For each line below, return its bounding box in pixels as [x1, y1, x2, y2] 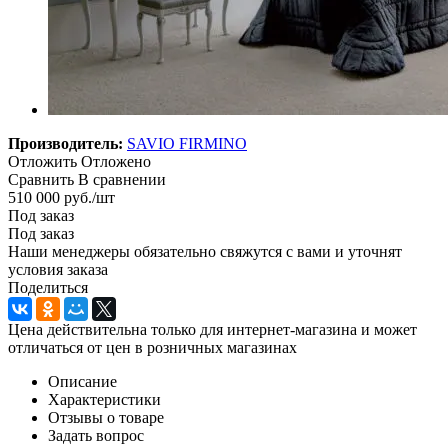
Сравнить [8, 170, 74, 188]
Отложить [8, 152, 77, 170]
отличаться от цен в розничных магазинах [8, 338, 297, 356]
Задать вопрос [48, 426, 144, 444]
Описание [48, 372, 117, 390]
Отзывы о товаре [48, 408, 164, 426]
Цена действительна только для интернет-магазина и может [8, 320, 417, 338]
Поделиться [8, 278, 88, 296]
